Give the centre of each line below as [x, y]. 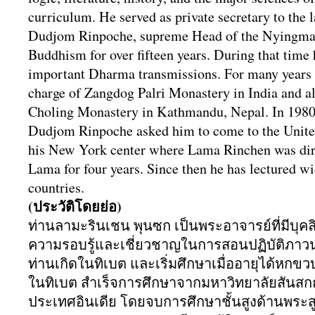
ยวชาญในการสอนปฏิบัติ [210, 244]
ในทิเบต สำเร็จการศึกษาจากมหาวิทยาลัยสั [157, 282]
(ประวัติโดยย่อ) [75, 206]
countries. [56, 187]
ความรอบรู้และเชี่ [82, 244]
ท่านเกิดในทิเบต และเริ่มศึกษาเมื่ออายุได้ [152, 263]
